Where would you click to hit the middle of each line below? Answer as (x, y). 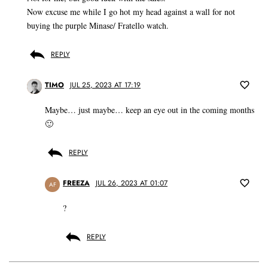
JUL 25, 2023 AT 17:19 (105, 85)
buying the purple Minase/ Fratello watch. (98, 26)
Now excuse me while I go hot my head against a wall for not (131, 12)
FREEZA (76, 183)
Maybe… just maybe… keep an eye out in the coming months (150, 110)
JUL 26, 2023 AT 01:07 (132, 183)
